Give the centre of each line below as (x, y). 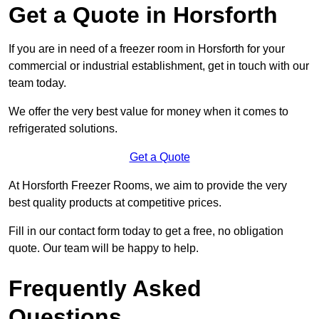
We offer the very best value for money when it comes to (148, 112)
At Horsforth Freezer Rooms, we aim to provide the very (148, 186)
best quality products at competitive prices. (115, 203)
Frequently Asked (105, 289)
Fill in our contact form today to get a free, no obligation (146, 231)
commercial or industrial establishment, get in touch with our (159, 66)
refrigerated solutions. (63, 129)
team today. (37, 83)
